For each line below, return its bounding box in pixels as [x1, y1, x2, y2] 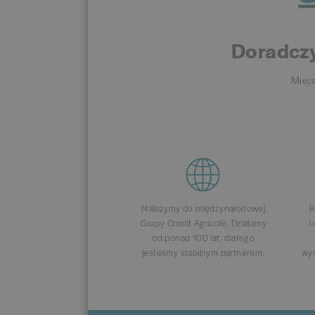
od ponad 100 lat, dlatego [152, 231, 255, 245]
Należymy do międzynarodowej [141, 202, 266, 215]
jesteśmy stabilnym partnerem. [141, 246, 265, 259]
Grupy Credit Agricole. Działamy [140, 217, 266, 230]
